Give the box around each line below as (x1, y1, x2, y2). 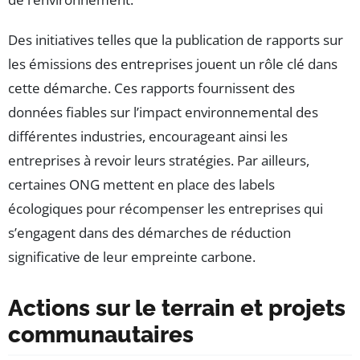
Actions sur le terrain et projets (8, 294, 346, 321)
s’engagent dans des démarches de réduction (8, 223, 291, 242)
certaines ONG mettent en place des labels (8, 174, 275, 194)
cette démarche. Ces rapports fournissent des (8, 78, 295, 97)
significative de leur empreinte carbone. (8, 247, 256, 266)
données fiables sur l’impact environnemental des (8, 102, 318, 121)
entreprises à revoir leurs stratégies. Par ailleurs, (8, 150, 309, 170)
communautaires (8, 321, 194, 348)
